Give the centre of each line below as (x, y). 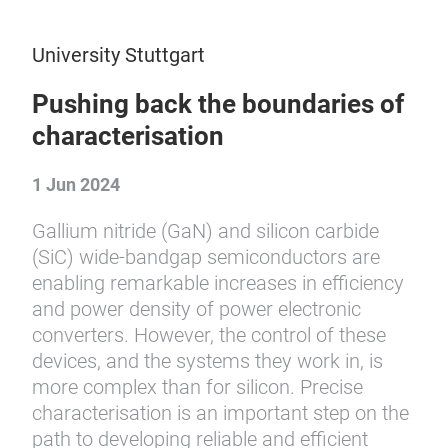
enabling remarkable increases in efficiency (218, 283)
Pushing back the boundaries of (218, 104)
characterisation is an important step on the (220, 413)
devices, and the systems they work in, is (207, 361)
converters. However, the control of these (209, 335)
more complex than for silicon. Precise (197, 387)
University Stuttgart (118, 55)
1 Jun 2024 (76, 184)
